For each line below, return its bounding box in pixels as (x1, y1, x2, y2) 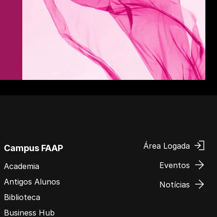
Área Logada (143, 140, 190, 151)
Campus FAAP (4, 142, 63, 153)
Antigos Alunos (4, 176, 60, 186)
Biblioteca (4, 192, 40, 202)
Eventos (159, 160, 190, 170)
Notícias (159, 179, 190, 189)
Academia (4, 161, 39, 171)
